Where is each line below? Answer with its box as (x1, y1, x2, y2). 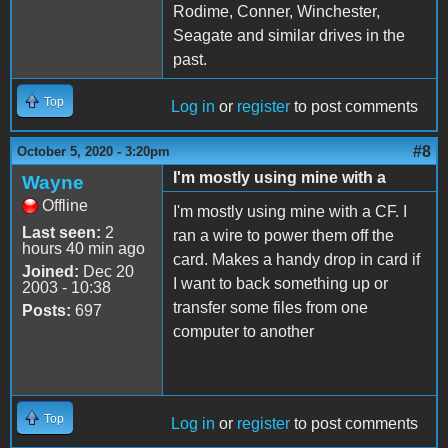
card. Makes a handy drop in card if (173, 250, 420, 268)
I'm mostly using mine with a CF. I (173, 202, 407, 220)
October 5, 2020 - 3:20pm (17, 143, 170, 159)
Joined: (22, 262, 79, 280)
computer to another (173, 322, 314, 340)
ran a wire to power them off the (173, 226, 394, 244)
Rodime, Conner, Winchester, (173, 2, 380, 20)
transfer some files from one (173, 298, 368, 316)
